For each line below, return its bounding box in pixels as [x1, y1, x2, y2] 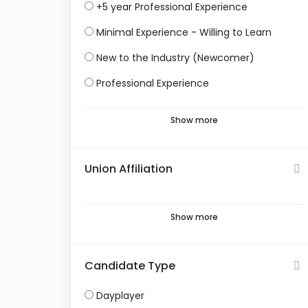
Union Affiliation [85, 161, 173, 177]
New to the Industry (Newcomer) [96, 51, 254, 65]
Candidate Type [85, 258, 175, 274]
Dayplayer [96, 289, 144, 302]
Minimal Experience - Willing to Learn [96, 25, 272, 39]
